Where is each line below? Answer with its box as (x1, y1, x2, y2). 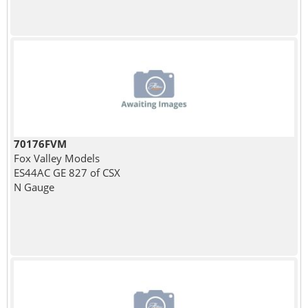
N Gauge (13, 179, 54, 194)
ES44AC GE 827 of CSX (13, 165, 120, 179)
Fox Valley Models (13, 151, 100, 165)
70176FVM (13, 136, 67, 151)
